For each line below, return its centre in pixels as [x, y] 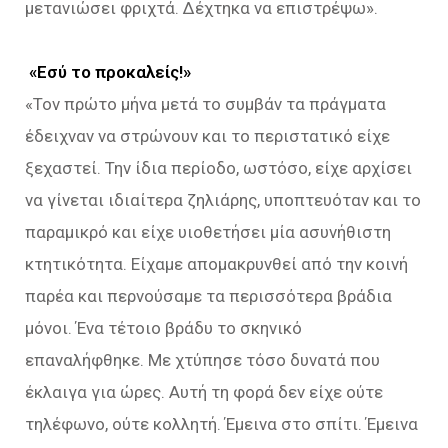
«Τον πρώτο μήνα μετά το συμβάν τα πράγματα [205, 104]
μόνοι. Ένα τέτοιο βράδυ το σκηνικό [163, 328]
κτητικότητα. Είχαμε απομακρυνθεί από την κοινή [216, 264]
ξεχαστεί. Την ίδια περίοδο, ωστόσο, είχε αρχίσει [218, 168]
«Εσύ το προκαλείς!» [112, 72]
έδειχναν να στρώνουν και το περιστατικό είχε [207, 136]
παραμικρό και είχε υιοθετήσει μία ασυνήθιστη [208, 232]
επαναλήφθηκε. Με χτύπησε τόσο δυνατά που [202, 360]
